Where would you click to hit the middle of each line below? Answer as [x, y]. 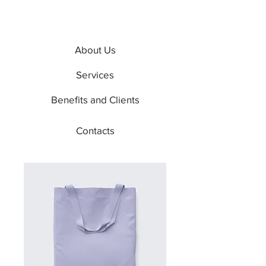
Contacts [95, 130]
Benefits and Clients [95, 99]
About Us [95, 49]
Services [95, 74]
